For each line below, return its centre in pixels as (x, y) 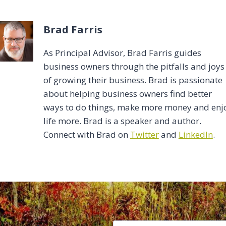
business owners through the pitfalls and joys (134, 67)
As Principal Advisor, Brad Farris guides (122, 53)
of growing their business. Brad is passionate (133, 80)
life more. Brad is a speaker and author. (122, 121)
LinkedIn (195, 135)
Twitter (144, 135)
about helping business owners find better (127, 94)
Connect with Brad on (87, 135)
